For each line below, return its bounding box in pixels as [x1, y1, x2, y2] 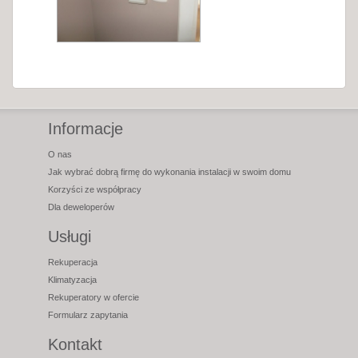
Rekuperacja [48, 257, 97, 268]
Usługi [48, 228, 91, 246]
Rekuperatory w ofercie [48, 292, 139, 303]
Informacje [48, 120, 123, 138]
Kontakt [48, 336, 102, 354]
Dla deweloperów [48, 202, 114, 213]
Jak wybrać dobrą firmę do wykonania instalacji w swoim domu [48, 167, 291, 177]
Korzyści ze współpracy [48, 185, 141, 195]
